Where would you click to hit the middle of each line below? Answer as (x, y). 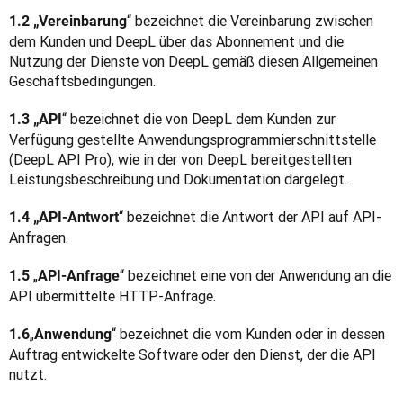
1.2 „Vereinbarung (68, 21)
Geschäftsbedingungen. (82, 81)
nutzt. (28, 374)
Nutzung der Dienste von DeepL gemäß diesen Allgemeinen (193, 61)
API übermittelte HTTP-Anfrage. (112, 296)
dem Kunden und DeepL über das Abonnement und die (176, 41)
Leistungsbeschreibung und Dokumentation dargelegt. (178, 179)
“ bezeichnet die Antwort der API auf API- (250, 217)
